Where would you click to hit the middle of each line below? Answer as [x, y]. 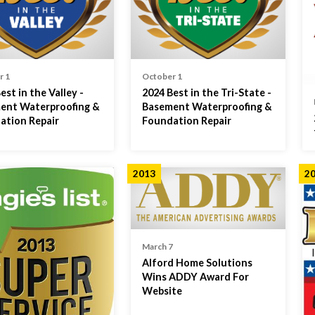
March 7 [157, 246]
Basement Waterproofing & [207, 106]
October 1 [162, 76]
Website [162, 290]
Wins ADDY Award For [195, 276]
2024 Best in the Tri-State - [206, 92]
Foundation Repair [186, 120]
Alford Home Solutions [197, 262]
